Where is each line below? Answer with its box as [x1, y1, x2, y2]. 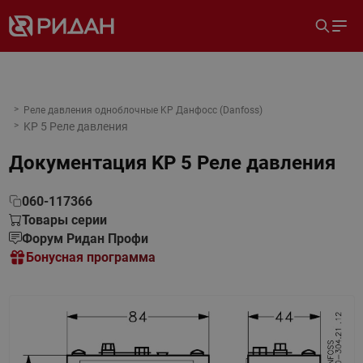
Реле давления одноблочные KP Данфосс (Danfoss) [23, 105, 263, 116]
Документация [8, 152, 147, 174]
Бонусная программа [25, 250, 156, 265]
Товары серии [21, 212, 107, 228]
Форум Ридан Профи [21, 231, 148, 246]
